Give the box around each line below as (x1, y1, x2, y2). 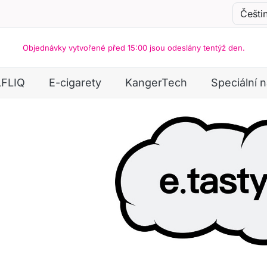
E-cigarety (48, 76, 101, 89)
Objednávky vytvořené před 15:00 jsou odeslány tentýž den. (22, 43, 245, 52)
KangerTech (125, 76, 187, 89)
